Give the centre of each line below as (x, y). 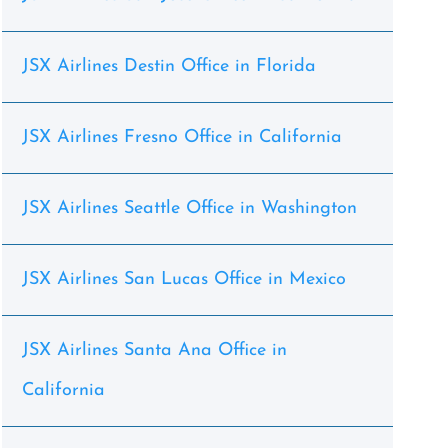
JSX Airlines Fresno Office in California (181, 137)
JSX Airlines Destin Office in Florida (168, 66)
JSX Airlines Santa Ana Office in (154, 350)
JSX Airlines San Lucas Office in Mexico (183, 279)
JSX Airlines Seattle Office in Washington (189, 208)
